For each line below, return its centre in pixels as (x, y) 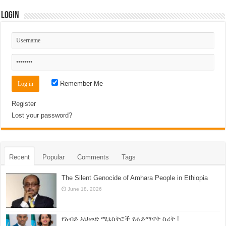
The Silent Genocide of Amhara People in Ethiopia (135, 178)
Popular (54, 157)
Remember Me (81, 83)
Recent (20, 157)
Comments (93, 157)
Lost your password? (42, 115)
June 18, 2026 (85, 189)
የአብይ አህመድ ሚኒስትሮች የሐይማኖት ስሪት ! (121, 218)
